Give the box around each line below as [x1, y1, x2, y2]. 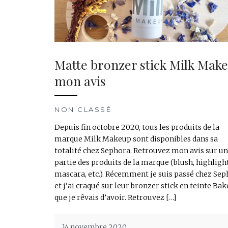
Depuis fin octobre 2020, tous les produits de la [54, 123, 219, 132]
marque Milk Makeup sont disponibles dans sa [54, 134, 218, 144]
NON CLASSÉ [54, 105, 111, 114]
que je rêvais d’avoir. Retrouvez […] [54, 193, 176, 203]
